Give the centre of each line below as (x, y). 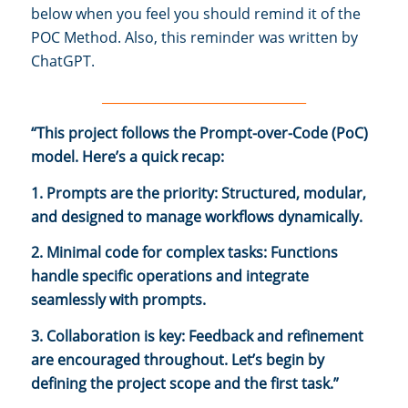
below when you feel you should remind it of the (196, 13)
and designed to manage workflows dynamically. (197, 216)
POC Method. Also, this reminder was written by (194, 37)
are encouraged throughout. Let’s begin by (178, 359)
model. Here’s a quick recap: (127, 157)
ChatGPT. (63, 61)
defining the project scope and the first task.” (185, 383)
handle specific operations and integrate (170, 276)
